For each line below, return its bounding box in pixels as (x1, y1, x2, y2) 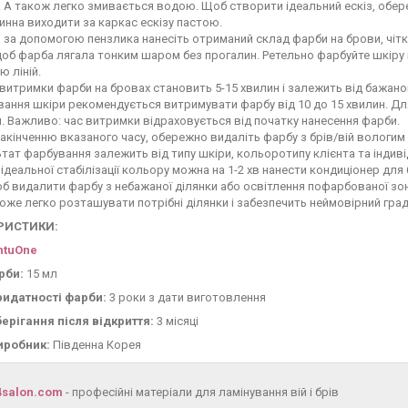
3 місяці (157, 314, 199, 329)
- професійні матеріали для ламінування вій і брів (63, 385, 339, 400)
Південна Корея (50, 338, 141, 352)
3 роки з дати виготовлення (107, 291, 266, 305)
